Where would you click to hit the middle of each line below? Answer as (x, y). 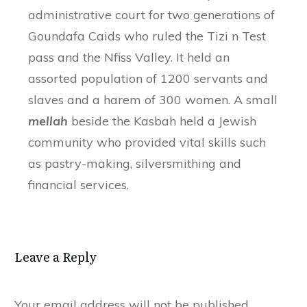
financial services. (78, 184)
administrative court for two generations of (151, 14)
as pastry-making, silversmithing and (135, 163)
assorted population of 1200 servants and (148, 78)
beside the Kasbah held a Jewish (162, 121)
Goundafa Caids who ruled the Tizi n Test (147, 36)
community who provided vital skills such (147, 142)
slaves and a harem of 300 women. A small (153, 99)
